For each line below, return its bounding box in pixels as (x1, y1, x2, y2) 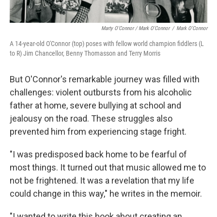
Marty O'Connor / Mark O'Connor (101, 25, 170, 31)
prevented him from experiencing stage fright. (10, 126, 186, 137)
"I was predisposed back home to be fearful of (10, 149, 187, 159)
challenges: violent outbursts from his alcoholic (10, 87, 192, 97)
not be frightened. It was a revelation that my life (10, 175, 194, 186)
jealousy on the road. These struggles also (10, 113, 172, 124)
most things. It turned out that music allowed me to (10, 162, 206, 172)
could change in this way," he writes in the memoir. (10, 188, 202, 199)
